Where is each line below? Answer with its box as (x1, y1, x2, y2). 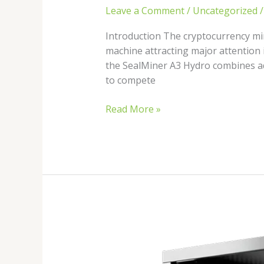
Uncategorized (192, 4, 258, 17)
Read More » (105, 102, 161, 115)
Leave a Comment (105, 4, 184, 17)
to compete (105, 73, 156, 87)
